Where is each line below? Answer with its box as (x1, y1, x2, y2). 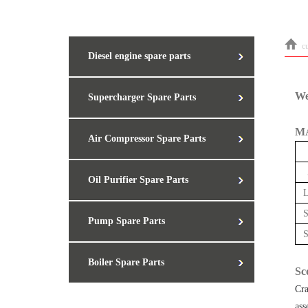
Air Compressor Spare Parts (88, 133, 206, 144)
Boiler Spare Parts (88, 257, 164, 267)
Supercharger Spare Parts (88, 92, 196, 102)
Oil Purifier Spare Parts (88, 175, 188, 185)
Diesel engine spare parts (88, 51, 190, 61)
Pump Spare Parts (88, 216, 165, 226)
